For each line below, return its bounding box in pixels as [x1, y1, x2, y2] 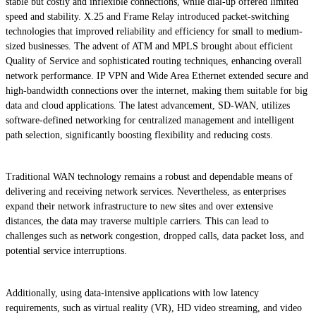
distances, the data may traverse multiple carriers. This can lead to [6, 216, 269, 227]
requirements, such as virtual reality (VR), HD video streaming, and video [6, 302, 302, 313]
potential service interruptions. [6, 245, 127, 257]
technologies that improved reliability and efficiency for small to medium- [6, 25, 303, 37]
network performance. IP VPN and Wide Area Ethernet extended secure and [6, 70, 308, 81]
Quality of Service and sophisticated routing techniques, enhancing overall [6, 55, 302, 66]
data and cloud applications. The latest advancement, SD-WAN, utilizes [6, 99, 290, 111]
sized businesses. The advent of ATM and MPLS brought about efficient [6, 40, 293, 51]
